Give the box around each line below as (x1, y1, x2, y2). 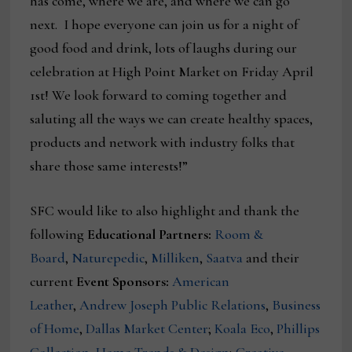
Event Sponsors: (76, 273, 170, 291)
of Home (30, 320, 80, 338)
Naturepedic (71, 249, 145, 267)
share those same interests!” (30, 157, 189, 175)
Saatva (206, 249, 244, 267)
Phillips (277, 320, 321, 338)
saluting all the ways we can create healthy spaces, (30, 110, 313, 128)
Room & (214, 225, 264, 244)
